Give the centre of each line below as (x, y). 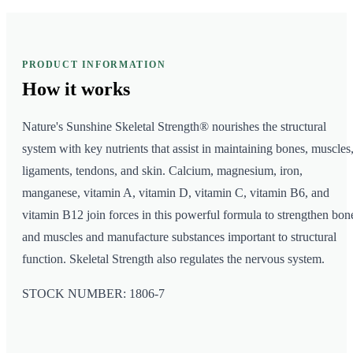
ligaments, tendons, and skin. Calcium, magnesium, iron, (162, 171)
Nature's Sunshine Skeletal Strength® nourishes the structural (174, 127)
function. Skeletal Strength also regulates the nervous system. (173, 259)
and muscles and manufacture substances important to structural (179, 237)
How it (49, 89)
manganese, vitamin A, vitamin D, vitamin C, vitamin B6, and (176, 193)
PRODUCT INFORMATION (94, 65)
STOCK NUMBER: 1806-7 (93, 294)
